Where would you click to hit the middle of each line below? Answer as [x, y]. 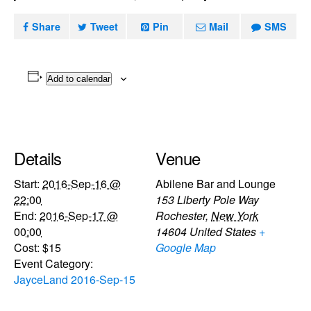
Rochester [180, 215]
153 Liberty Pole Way [207, 199]
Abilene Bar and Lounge [216, 183]
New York [235, 215]
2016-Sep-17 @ [79, 215]
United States [223, 231]
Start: [27, 183]
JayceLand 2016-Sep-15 [75, 279]
